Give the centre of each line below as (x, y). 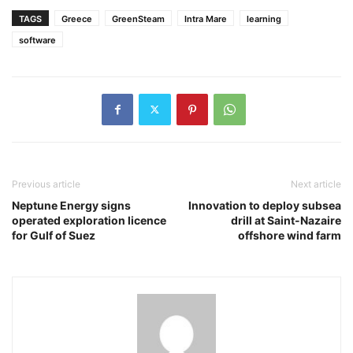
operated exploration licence (89, 220)
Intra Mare (206, 19)
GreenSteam (138, 19)
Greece (77, 19)
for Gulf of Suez (54, 235)
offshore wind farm (290, 235)
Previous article (46, 184)
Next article (316, 184)
